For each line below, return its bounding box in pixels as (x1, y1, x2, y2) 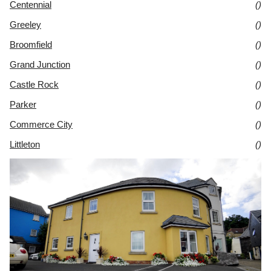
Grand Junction (10, 59, 70, 70)
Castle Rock (10, 79, 59, 90)
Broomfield (10, 39, 52, 50)
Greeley (10, 19, 41, 30)
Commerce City (10, 119, 73, 129)
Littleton (10, 139, 40, 149)
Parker (10, 99, 36, 109)
